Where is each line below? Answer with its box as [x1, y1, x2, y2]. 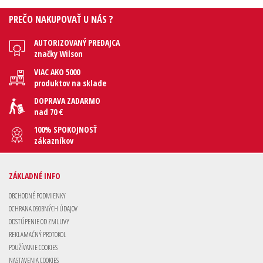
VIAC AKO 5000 [34, 66, 80, 77]
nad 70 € [34, 106, 63, 117]
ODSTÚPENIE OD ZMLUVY [9, 217, 69, 227]
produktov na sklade [34, 77, 106, 89]
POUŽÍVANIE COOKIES [9, 242, 58, 253]
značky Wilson [34, 48, 83, 60]
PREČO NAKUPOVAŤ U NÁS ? [9, 12, 113, 26]
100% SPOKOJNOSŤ [34, 123, 97, 135]
